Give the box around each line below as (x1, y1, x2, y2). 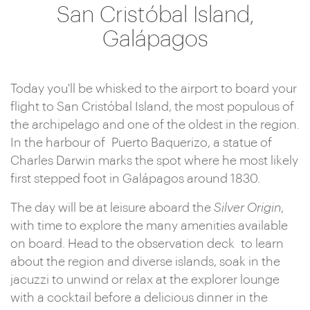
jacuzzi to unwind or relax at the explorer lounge (10, 273, 280, 286)
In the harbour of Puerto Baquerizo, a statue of (10, 136, 272, 149)
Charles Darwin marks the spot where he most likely (10, 154, 298, 167)
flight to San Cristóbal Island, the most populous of (10, 100, 294, 113)
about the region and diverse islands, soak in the (10, 255, 280, 268)
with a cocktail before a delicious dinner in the (10, 291, 268, 304)
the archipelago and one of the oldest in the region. (10, 118, 300, 131)
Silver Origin (214, 201, 281, 214)
